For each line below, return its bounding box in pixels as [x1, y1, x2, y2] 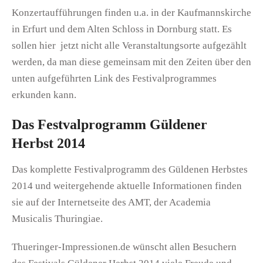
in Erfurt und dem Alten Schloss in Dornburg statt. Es [12, 23, 232, 35]
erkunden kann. [12, 89, 76, 100]
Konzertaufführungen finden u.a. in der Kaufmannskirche [12, 6, 251, 18]
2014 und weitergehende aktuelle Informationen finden [12, 180, 242, 191]
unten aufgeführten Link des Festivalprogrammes [12, 72, 217, 84]
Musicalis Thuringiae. [12, 213, 103, 224]
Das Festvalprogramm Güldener [12, 116, 207, 132]
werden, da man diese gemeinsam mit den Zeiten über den [12, 56, 251, 68]
